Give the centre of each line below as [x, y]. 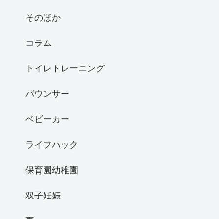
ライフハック [52, 144]
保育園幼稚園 [52, 169]
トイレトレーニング [65, 68]
